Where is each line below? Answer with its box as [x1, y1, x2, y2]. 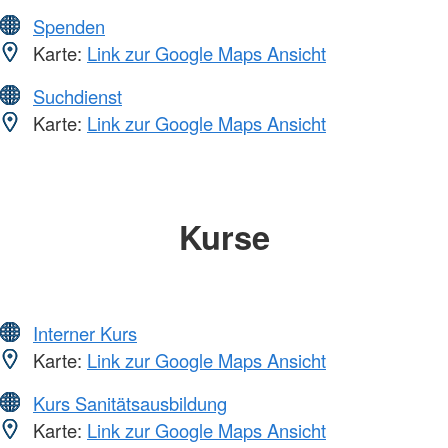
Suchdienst [33, 82, 122, 109]
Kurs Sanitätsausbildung [33, 390, 227, 417]
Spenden [33, 12, 105, 39]
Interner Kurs [33, 320, 137, 347]
